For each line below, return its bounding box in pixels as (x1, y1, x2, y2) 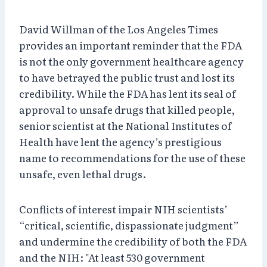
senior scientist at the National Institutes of (19, 117, 232, 133)
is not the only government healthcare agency (19, 53, 244, 69)
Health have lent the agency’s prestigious (19, 133, 222, 149)
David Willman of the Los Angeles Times (19, 21, 218, 36)
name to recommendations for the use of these (19, 150, 246, 165)
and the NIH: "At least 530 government (19, 249, 205, 265)
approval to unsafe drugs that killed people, (19, 101, 235, 117)
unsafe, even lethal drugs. (19, 166, 146, 181)
